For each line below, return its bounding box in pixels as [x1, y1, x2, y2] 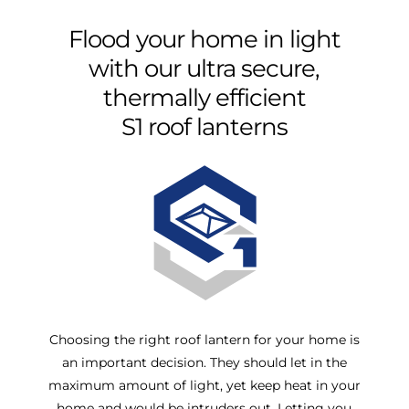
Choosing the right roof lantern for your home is [48, 330, 360, 348]
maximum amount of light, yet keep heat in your [47, 376, 361, 393]
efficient [215, 83, 306, 112]
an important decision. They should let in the [61, 353, 347, 371]
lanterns [195, 112, 288, 142]
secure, [241, 54, 320, 83]
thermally [102, 83, 210, 112]
